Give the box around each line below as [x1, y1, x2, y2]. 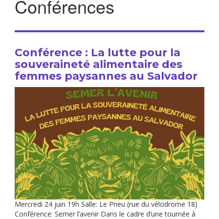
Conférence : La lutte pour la [15, 46, 180, 59]
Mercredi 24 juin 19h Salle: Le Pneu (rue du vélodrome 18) [15, 199, 197, 209]
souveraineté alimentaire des [15, 58, 182, 71]
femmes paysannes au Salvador [15, 69, 197, 83]
